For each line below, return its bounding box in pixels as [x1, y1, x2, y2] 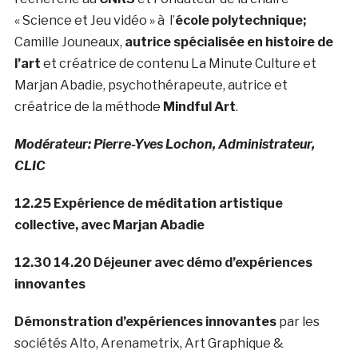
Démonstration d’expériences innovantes [14, 314, 276, 330]
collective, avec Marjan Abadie [14, 217, 205, 233]
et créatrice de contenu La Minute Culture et [40, 56, 316, 72]
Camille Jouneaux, [14, 34, 125, 50]
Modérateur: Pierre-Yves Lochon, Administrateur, [14, 137, 315, 153]
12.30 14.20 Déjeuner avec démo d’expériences [14, 255, 312, 271]
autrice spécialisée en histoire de [124, 34, 333, 50]
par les [276, 314, 320, 330]
